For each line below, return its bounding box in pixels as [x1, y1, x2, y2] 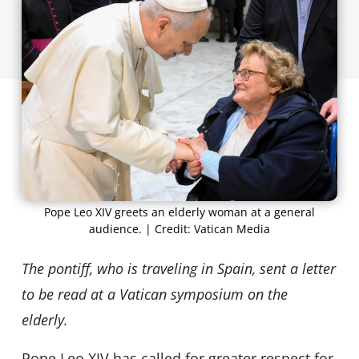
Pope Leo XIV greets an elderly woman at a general [44, 204, 315, 220]
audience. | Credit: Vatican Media [89, 221, 270, 237]
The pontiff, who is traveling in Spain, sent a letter [21, 259, 336, 279]
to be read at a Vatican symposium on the [21, 284, 288, 305]
